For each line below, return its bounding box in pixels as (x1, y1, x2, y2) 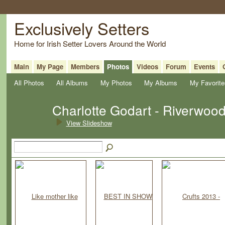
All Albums (56, 77, 88, 87)
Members (70, 61, 99, 71)
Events (193, 61, 215, 71)
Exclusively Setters (14, 16, 149, 40)
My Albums (144, 77, 178, 87)
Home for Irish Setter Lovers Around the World (14, 37, 166, 49)
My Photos (100, 77, 132, 87)
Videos (136, 61, 158, 71)
